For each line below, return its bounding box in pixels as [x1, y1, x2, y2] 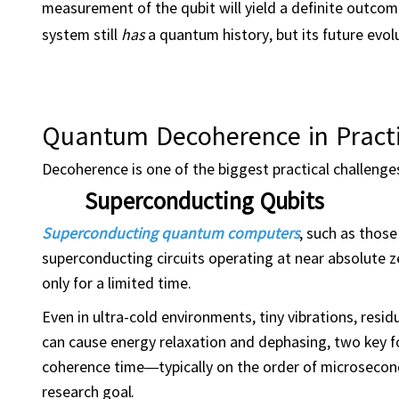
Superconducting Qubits [85, 183, 324, 216]
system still [42, 22, 121, 45]
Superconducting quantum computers [42, 221, 299, 243]
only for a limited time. [42, 271, 191, 293]
